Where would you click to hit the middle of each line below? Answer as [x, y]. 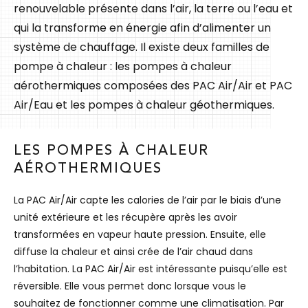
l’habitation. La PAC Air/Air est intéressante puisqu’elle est [151, 268]
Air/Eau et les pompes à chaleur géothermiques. [144, 104]
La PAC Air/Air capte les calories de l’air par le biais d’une [147, 200]
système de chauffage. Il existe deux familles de [142, 47]
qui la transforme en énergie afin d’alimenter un [142, 27]
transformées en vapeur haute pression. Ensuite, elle [140, 234]
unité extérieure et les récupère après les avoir [125, 217]
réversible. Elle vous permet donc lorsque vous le [130, 286]
